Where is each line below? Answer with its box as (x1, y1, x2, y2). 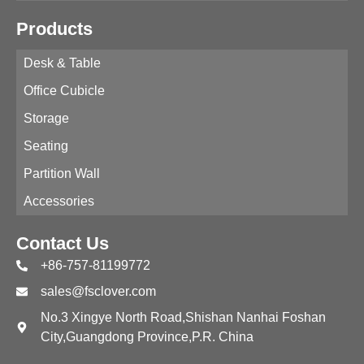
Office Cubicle (24, 84, 105, 97)
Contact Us (16, 233, 109, 253)
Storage (24, 111, 69, 125)
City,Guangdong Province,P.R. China (40, 330, 253, 344)
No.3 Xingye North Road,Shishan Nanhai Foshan (40, 310, 326, 324)
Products (16, 19, 93, 39)
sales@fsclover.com (40, 284, 156, 298)
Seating (24, 139, 68, 153)
